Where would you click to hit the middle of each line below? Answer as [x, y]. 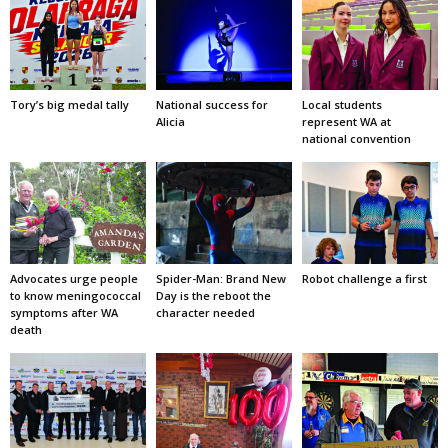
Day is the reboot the [213, 295]
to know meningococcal [75, 295]
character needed [205, 312]
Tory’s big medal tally [69, 105]
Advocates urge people [74, 278]
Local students [341, 105]
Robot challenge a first [364, 278]
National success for [211, 105]
